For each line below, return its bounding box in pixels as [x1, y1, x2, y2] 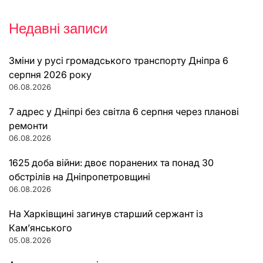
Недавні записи [9, 19, 107, 39]
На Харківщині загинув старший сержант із [9, 208, 203, 220]
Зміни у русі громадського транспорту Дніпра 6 [9, 55, 228, 67]
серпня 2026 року [9, 69, 92, 81]
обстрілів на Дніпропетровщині [9, 171, 150, 183]
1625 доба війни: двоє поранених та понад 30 [9, 157, 214, 169]
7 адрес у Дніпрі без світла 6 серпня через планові [9, 106, 239, 118]
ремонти [9, 120, 48, 132]
